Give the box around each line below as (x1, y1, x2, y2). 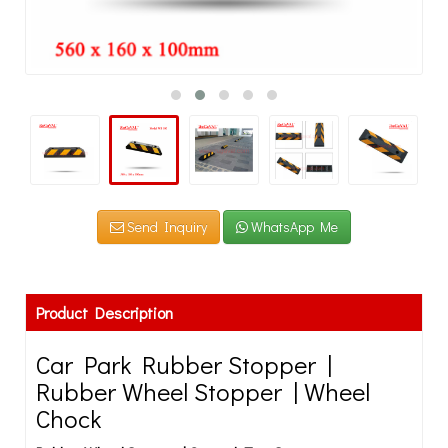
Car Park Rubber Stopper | (36, 348, 332, 381)
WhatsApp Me (248, 217, 338, 236)
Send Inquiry (124, 217, 207, 236)
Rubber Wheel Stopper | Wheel (36, 375, 370, 408)
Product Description (36, 302, 173, 323)
